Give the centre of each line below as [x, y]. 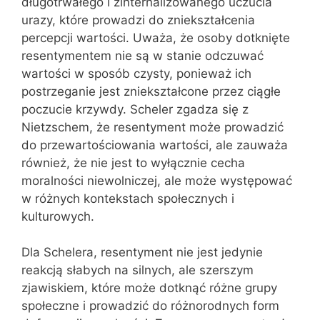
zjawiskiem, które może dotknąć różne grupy [149, 288]
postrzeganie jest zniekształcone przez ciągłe [151, 91]
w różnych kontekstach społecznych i [128, 198]
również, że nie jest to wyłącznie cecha [133, 162]
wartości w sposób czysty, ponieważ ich [136, 73]
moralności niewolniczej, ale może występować [157, 180]
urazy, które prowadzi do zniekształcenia [138, 20]
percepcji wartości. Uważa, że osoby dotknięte [156, 37]
